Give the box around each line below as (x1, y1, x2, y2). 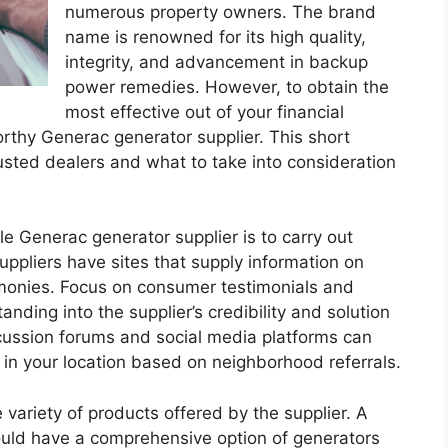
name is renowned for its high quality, (65, 26, 366, 47)
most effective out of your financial (65, 101, 344, 122)
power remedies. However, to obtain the (65, 76, 389, 97)
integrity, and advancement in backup (65, 51, 368, 72)
